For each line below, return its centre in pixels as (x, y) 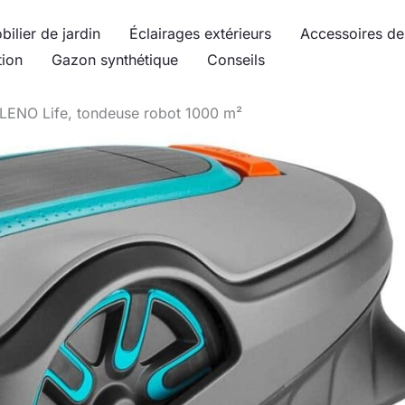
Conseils (236, 60)
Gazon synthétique (115, 60)
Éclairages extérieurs (200, 33)
